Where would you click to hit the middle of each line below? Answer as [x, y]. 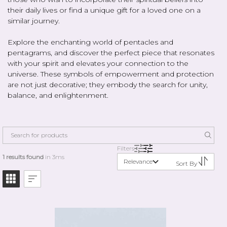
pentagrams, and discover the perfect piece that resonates [111, 52]
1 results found [23, 157]
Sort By [187, 163]
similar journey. [34, 21]
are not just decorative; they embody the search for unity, [108, 84]
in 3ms [54, 157]
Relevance [138, 161]
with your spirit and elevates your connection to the [98, 63]
